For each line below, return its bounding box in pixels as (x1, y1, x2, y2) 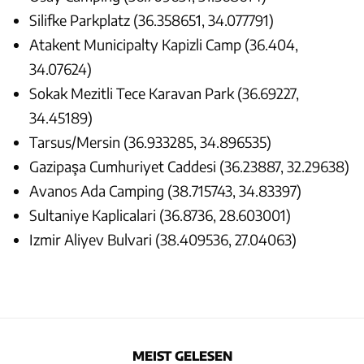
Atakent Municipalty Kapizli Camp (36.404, (29, 35, 298, 54)
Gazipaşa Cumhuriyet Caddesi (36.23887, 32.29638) (29, 157, 349, 176)
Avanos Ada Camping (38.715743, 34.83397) (29, 181, 301, 201)
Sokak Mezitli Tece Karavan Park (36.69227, (29, 84, 299, 103)
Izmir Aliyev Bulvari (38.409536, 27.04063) (29, 230, 297, 249)
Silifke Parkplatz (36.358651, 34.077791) (29, 11, 274, 30)
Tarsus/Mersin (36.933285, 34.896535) (29, 132, 271, 152)
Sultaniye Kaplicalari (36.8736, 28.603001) (29, 206, 291, 225)
